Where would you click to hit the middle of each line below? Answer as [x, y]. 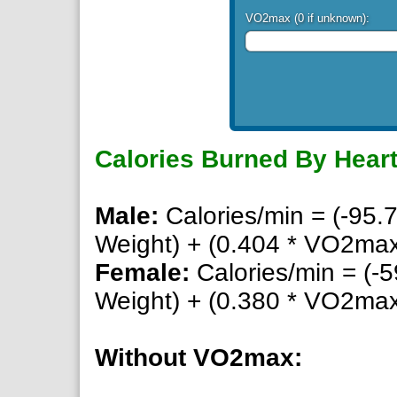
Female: [142, 272]
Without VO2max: [198, 358]
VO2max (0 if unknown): [307, 18]
